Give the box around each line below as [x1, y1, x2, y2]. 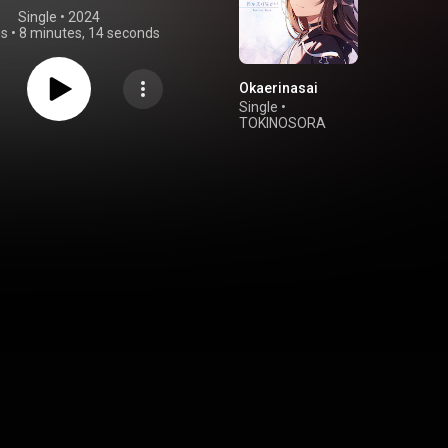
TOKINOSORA [239, 114, 326, 131]
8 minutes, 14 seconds [18, 25, 160, 41]
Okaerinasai [239, 79, 318, 96]
